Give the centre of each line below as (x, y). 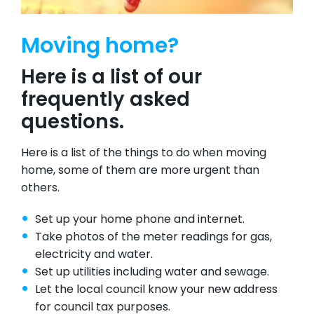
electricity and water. (94, 255)
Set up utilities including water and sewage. (152, 273)
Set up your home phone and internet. (140, 220)
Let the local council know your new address (156, 291)
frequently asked (105, 101)
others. (40, 189)
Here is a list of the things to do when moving (144, 154)
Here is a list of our (111, 79)
